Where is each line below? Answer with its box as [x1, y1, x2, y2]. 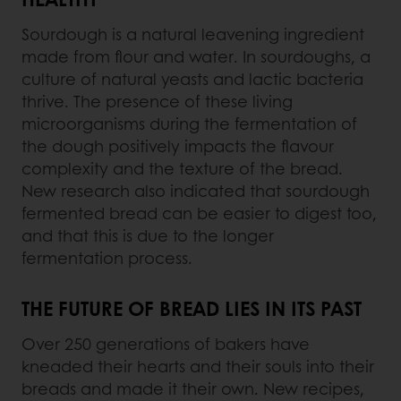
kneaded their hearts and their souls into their [21, 354, 374, 378]
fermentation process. [21, 246, 192, 269]
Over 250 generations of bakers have [21, 332, 310, 355]
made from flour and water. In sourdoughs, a [21, 45, 371, 68]
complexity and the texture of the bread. [21, 157, 347, 180]
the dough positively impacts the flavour [21, 134, 334, 158]
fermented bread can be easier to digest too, [21, 201, 377, 225]
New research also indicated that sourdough [21, 179, 370, 202]
